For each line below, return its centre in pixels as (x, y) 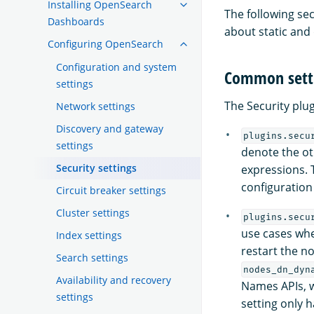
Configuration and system (116, 67)
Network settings (96, 106)
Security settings (96, 168)
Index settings (89, 235)
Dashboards (76, 21)
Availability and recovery (114, 280)
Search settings (92, 257)
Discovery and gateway (110, 128)
